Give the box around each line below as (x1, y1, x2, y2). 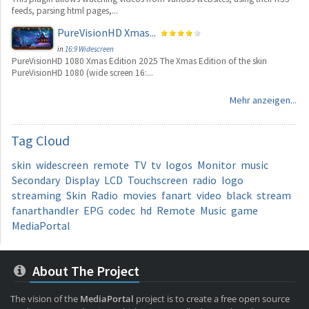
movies (123, 188, 157, 202)
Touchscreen (128, 172, 188, 187)
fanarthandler (12, 203, 79, 217)
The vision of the (10, 292, 80, 305)
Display (65, 172, 99, 187)
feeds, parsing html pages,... (12, 4, 118, 17)
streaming (12, 188, 61, 202)
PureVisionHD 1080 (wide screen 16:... (12, 66, 153, 79)
